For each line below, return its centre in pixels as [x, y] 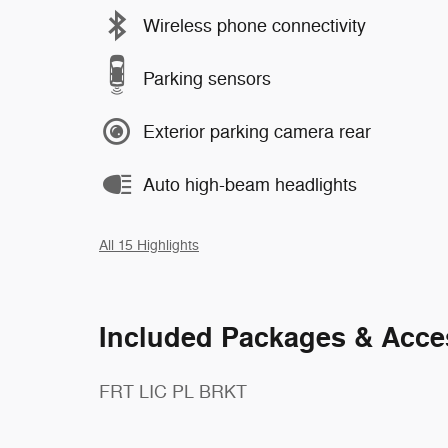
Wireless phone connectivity [254, 25]
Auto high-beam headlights [250, 184]
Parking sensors [207, 78]
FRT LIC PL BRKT [173, 392]
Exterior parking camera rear [257, 131]
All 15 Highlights [149, 245]
